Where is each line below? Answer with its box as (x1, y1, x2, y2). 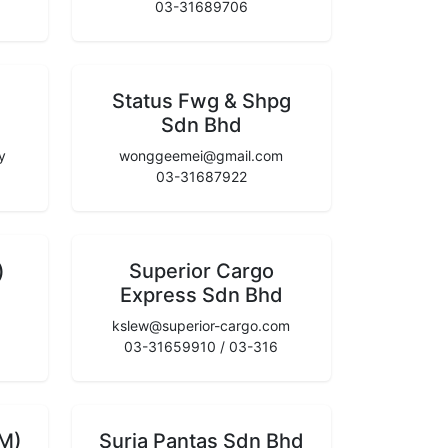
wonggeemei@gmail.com (119, 146, 284, 164)
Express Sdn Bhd (119, 282, 283, 307)
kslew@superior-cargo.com (112, 316, 291, 334)
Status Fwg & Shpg (111, 88, 291, 113)
